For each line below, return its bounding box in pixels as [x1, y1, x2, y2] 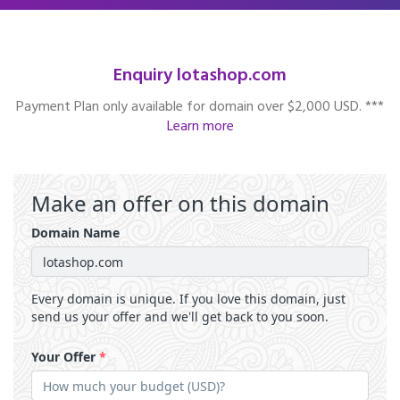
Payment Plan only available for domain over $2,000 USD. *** [16, 96, 384, 119]
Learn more [166, 115, 234, 138]
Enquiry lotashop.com [113, 62, 287, 90]
